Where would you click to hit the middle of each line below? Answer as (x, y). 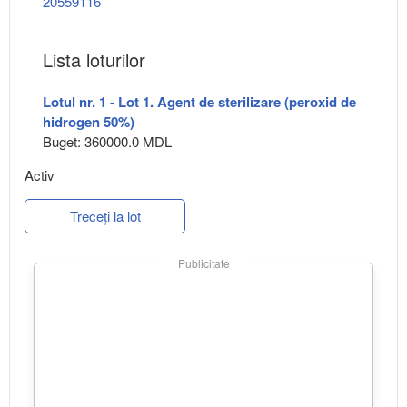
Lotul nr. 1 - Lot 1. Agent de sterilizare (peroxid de (199, 102)
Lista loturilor (94, 60)
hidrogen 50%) (89, 122)
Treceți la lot (105, 216)
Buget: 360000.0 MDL (107, 142)
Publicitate (203, 263)
